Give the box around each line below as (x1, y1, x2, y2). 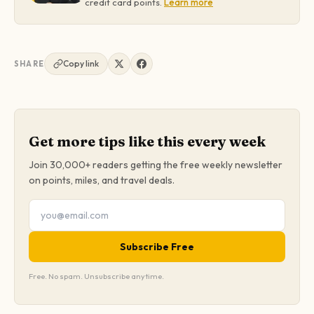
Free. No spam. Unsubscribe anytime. (29, 271, 164, 281)
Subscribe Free (120, 240, 194, 253)
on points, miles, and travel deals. (29, 173, 175, 186)
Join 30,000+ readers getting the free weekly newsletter (29, 158, 282, 171)
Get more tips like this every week (29, 132, 266, 150)
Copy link (63, 57, 99, 69)
